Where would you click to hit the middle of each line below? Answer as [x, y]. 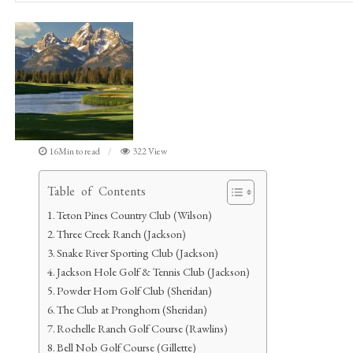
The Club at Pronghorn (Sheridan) [132, 309]
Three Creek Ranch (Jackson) [122, 234]
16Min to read [74, 151]
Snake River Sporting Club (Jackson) [138, 253]
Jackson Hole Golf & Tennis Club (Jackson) [154, 271]
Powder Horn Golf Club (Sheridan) [135, 290]
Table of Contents [96, 191]
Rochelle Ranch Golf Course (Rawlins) [143, 328]
